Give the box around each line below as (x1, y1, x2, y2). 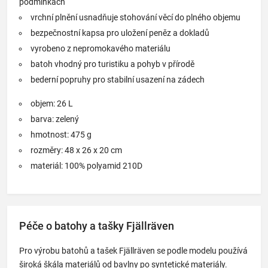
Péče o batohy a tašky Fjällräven (19, 219, 174, 232)
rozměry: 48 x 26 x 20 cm (31, 145, 122, 155)
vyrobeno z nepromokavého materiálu (31, 43, 170, 53)
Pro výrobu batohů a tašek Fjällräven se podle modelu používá (19, 245, 248, 255)
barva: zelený (31, 114, 79, 124)
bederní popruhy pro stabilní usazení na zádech (31, 74, 205, 84)
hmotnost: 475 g (31, 129, 92, 139)
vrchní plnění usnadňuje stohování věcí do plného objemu (31, 12, 240, 22)
